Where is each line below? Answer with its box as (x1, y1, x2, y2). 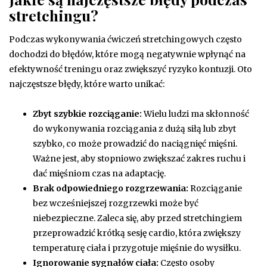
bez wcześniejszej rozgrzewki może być (33, 197, 198, 209)
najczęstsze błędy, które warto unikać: (9, 78, 164, 89)
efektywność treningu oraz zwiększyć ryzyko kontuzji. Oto (9, 63, 252, 74)
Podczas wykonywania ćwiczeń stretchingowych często (9, 33, 242, 45)
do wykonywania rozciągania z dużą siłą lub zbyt (33, 123, 236, 134)
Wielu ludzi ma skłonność (142, 108, 249, 119)
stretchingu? (9, 5, 98, 25)
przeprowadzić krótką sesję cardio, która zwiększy (33, 227, 241, 238)
